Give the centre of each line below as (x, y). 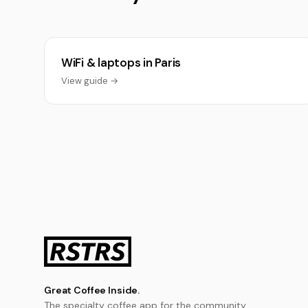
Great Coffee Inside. (92, 290)
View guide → (90, 81)
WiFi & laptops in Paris (121, 63)
